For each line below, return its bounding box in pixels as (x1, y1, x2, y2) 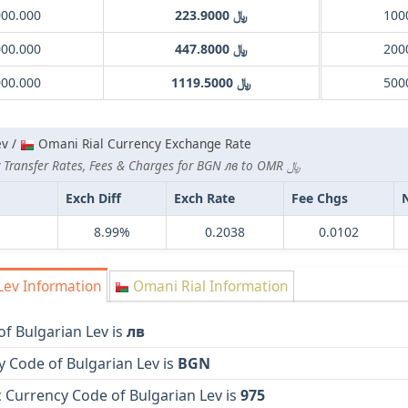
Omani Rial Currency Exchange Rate (35, 135, 251, 153)
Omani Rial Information (129, 277, 289, 297)
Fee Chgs (291, 189, 348, 208)
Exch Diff (66, 189, 121, 208)
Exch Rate (174, 189, 235, 208)
